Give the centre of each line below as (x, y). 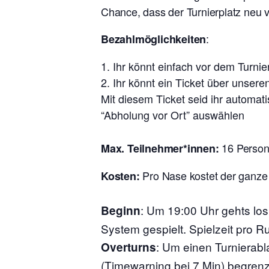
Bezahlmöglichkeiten (154, 39)
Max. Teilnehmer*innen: (160, 148)
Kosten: (122, 176)
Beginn (121, 210)
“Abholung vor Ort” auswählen (173, 114)
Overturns (128, 247)
